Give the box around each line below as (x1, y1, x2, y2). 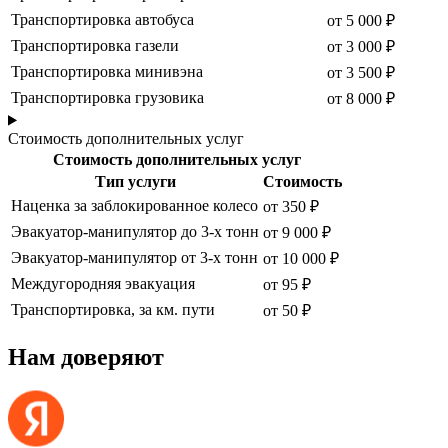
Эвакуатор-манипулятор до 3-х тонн (11, 222, 259, 240)
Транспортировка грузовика (11, 88, 204, 106)
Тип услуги (94, 172, 176, 190)
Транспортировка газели (11, 36, 179, 54)
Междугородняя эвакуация (11, 274, 195, 292)
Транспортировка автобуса (11, 10, 194, 28)
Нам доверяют (8, 343, 164, 370)
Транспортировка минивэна (11, 62, 203, 80)
